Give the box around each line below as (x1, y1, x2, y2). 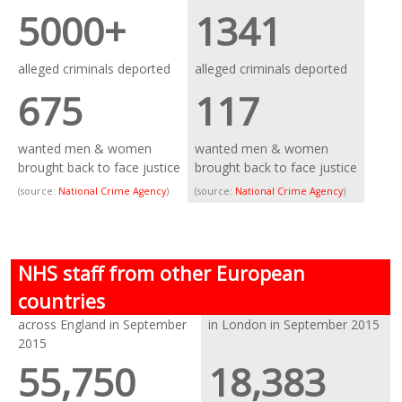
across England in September (18, 316, 188, 333)
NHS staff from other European (18, 260, 306, 286)
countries (18, 288, 106, 314)
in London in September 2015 (208, 316, 380, 333)
